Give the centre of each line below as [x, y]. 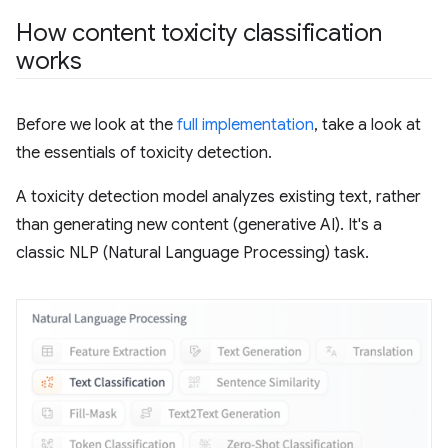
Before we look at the [96, 124]
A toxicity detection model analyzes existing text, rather [218, 196]
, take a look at [367, 124]
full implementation [245, 124]
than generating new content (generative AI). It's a [199, 224]
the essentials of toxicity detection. [144, 152]
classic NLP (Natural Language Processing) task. [192, 252]
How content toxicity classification [199, 32]
